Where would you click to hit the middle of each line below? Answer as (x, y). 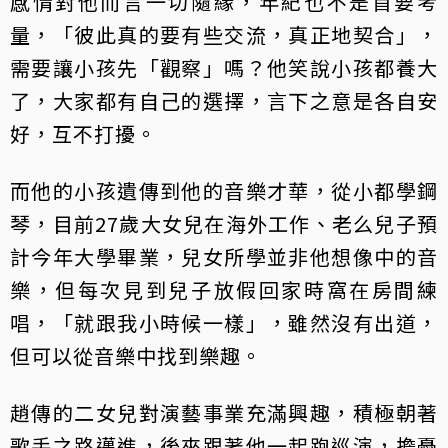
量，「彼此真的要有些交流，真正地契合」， (224, 34)
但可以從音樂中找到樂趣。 (136, 355)
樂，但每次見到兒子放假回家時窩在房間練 (224, 289)
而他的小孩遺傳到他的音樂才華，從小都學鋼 (224, 190)
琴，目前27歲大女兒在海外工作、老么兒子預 (224, 223)
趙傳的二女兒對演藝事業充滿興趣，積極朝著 (224, 412)
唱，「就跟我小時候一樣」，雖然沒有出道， (224, 322)
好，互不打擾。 (83, 133)
